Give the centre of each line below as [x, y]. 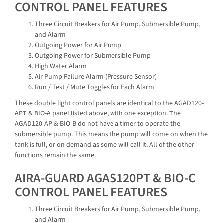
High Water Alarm [61, 66]
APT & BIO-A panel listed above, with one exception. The [98, 113]
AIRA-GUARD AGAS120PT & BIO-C [105, 178]
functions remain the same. [55, 155]
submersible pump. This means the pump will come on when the [111, 134]
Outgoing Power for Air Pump [78, 46]
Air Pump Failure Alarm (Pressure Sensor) [96, 77]
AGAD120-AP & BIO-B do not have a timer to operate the [98, 124]
